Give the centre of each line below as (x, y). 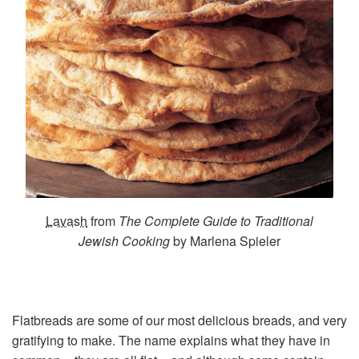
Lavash (67, 220)
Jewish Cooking (124, 240)
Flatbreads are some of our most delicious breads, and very (179, 320)
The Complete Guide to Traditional (216, 220)
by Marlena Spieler (225, 240)
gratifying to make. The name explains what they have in (171, 340)
